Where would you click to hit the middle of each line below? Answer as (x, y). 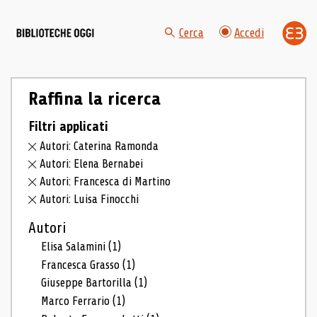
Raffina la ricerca (94, 99)
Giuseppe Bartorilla (88, 283)
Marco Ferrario (77, 301)
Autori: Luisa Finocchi (90, 199)
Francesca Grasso (82, 265)
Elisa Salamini (75, 246)
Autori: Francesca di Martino (105, 181)
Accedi (249, 33)
